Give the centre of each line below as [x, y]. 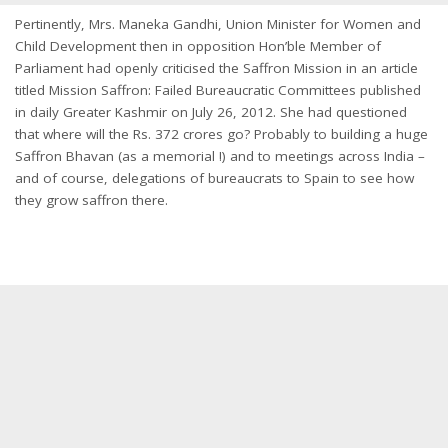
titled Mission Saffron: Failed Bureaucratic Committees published [218, 89]
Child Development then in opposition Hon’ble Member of [198, 45]
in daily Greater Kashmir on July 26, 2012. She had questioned [211, 111]
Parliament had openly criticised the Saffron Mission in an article [216, 67]
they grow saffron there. [91, 199]
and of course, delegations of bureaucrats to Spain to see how [214, 177]
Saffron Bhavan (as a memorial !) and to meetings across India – [220, 155]
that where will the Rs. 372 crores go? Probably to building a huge [221, 133]
